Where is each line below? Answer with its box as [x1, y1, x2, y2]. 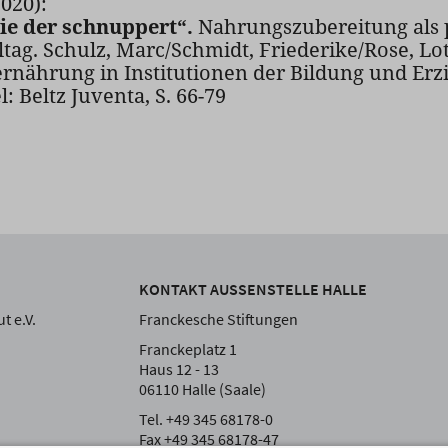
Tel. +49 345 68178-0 [139, 409, 273, 430]
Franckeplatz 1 [139, 339, 237, 360]
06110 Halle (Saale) [139, 379, 266, 400]
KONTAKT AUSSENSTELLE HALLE [139, 279, 358, 300]
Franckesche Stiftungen [139, 309, 298, 330]
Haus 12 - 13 [139, 359, 219, 380]
